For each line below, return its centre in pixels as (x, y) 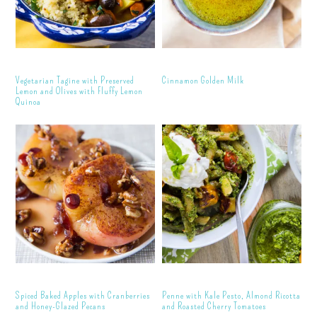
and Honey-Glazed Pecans (61, 306)
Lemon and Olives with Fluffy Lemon (80, 91)
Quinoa (29, 101)
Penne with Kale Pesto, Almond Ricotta (232, 296)
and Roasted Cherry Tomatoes (214, 306)
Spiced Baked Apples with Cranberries (83, 296)
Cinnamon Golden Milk (203, 80)
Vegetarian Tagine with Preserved (75, 80)
